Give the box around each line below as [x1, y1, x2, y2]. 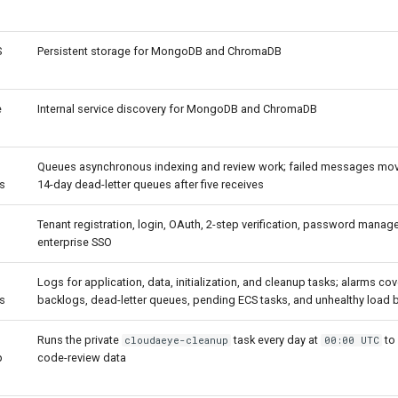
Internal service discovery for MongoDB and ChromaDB [37, 102, 317, 115]
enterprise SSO [37, 235, 112, 249]
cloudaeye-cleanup [124, 334, 229, 346]
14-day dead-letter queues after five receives [37, 178, 264, 191]
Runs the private [37, 333, 122, 346]
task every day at [231, 333, 322, 346]
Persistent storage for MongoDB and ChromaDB [37, 44, 282, 58]
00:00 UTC [323, 334, 379, 346]
